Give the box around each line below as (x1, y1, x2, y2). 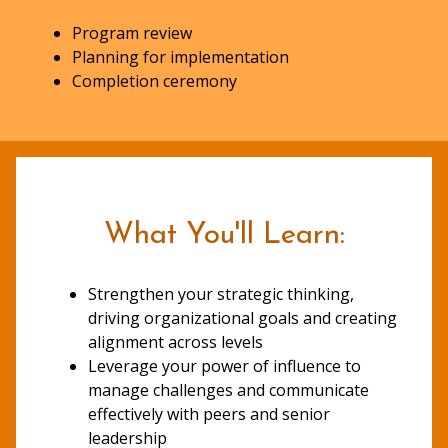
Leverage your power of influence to (88, 354, 361, 377)
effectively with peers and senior (88, 402, 330, 425)
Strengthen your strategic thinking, (88, 282, 354, 305)
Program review (72, 21, 192, 44)
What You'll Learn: (103, 221, 345, 251)
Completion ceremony (72, 69, 237, 92)
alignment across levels (88, 330, 263, 353)
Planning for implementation (72, 45, 289, 68)
